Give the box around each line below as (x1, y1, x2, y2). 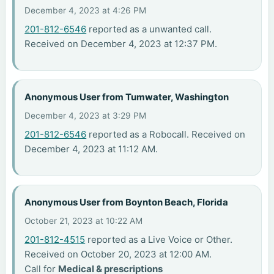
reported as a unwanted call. (86, 23, 212, 35)
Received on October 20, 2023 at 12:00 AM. (24, 248, 212, 260)
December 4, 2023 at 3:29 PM (24, 110, 147, 120)
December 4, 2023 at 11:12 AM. (24, 143, 158, 155)
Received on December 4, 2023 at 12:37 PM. (24, 37, 218, 50)
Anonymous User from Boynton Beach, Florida (24, 196, 229, 209)
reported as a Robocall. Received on (86, 128, 246, 140)
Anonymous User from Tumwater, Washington (24, 91, 229, 103)
